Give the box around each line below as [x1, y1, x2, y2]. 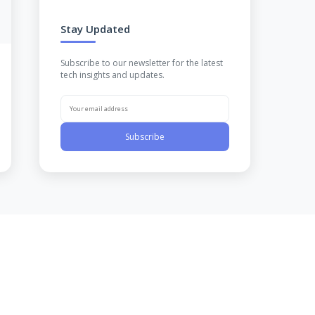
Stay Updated [60, 22, 130, 37]
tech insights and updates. [60, 69, 165, 82]
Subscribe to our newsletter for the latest [60, 57, 223, 70]
